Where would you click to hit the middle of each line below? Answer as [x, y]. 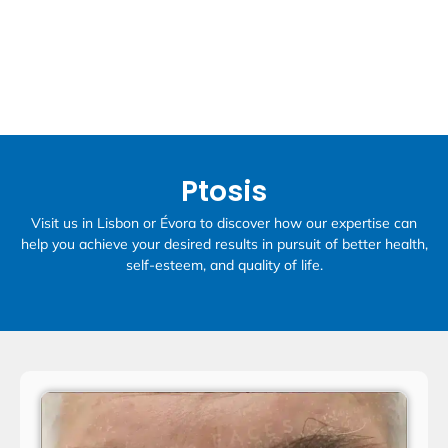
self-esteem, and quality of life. [224, 265]
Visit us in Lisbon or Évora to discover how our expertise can [224, 223]
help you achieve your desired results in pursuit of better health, [224, 244]
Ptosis [224, 192]
